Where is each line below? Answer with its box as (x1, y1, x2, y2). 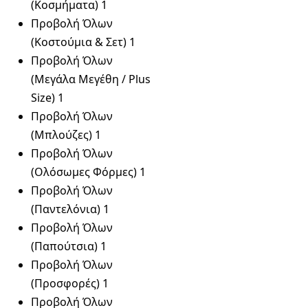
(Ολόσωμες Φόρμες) (31, 164, 137, 179)
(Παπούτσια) (31, 239, 98, 254)
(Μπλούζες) (31, 127, 92, 142)
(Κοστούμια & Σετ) (31, 34, 126, 49)
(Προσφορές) (31, 276, 100, 291)
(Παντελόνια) (31, 201, 100, 217)
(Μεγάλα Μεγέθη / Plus (31, 71, 151, 87)
